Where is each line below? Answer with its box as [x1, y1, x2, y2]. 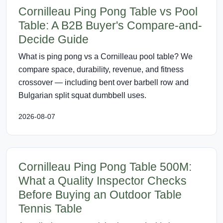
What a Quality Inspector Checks [18, 174, 187, 187]
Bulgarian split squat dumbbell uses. [18, 91, 146, 100]
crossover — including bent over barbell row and [18, 78, 189, 87]
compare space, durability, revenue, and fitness [18, 65, 184, 74]
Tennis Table [18, 202, 82, 215]
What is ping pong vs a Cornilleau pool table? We [18, 52, 193, 61]
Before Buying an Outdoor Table [18, 188, 182, 201]
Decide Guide [18, 32, 89, 46]
